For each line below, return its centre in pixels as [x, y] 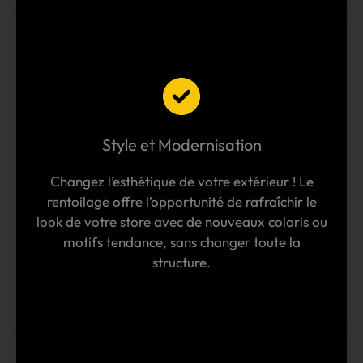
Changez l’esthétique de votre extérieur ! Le [181, 181]
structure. [181, 263]
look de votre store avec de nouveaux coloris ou [181, 222]
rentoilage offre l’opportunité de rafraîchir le [181, 202]
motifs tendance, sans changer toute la [181, 242]
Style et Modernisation [181, 145]
